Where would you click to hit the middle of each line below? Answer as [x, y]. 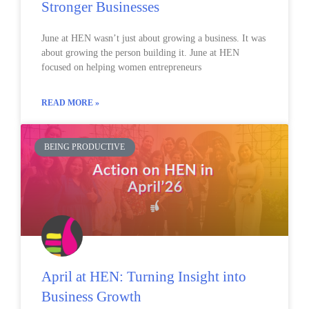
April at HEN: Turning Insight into [144, 277]
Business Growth [91, 297]
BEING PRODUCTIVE [85, 147]
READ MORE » [70, 103]
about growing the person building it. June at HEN [140, 53]
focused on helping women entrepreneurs [121, 68]
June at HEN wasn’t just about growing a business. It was [153, 39]
